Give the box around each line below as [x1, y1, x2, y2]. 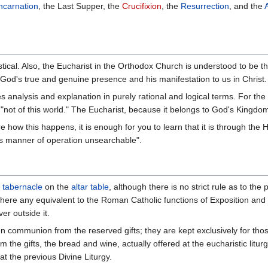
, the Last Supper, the [38, 1, 122, 11]
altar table [71, 182, 109, 192]
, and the [229, 1, 264, 11]
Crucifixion [122, 1, 162, 11]
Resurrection [181, 1, 229, 11]
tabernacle [2, 182, 42, 192]
